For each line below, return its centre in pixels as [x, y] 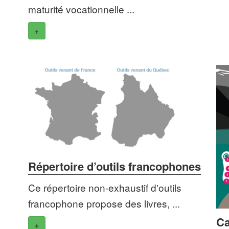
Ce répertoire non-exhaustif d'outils [105, 188]
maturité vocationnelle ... [81, 9]
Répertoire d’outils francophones [114, 166]
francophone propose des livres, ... [104, 203]
